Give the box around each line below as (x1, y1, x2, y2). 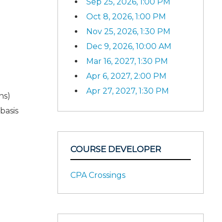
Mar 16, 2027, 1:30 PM (86, 56, 168, 66)
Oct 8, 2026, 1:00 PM (86, 12, 166, 22)
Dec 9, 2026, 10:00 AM (86, 42, 171, 52)
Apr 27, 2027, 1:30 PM (86, 86, 169, 96)
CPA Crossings (70, 170, 125, 180)
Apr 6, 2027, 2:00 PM (86, 71, 166, 81)
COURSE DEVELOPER (70, 144, 161, 155)
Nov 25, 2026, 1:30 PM (86, 27, 170, 37)
